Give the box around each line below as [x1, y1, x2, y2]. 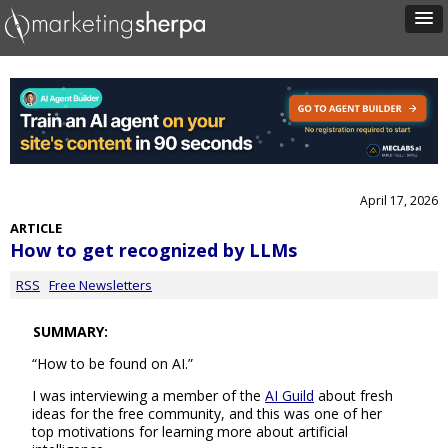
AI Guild [265, 385, 314, 405]
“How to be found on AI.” [32, 353, 193, 373]
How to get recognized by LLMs [10, 238, 297, 263]
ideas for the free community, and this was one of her [32, 403, 382, 423]
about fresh [314, 385, 393, 405]
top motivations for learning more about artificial [32, 421, 348, 441]
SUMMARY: [33, 321, 108, 341]
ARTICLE [10, 219, 62, 238]
